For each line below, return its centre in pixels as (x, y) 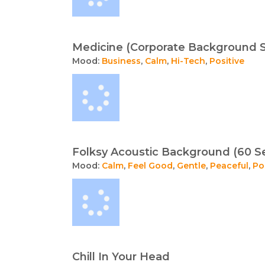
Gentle (191, 165)
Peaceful (229, 165)
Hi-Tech (188, 61)
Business (121, 61)
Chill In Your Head (121, 256)
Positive (227, 61)
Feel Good (150, 165)
